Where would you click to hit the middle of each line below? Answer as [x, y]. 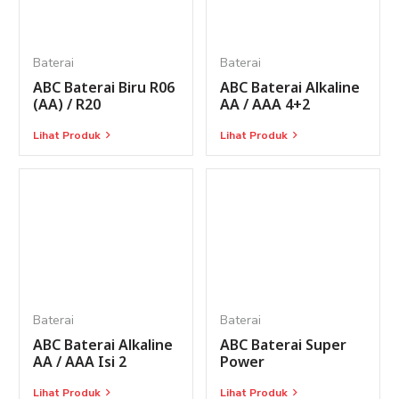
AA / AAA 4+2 [265, 105]
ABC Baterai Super [283, 345]
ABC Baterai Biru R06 [104, 88]
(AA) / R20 [67, 105]
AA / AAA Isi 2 [80, 362]
